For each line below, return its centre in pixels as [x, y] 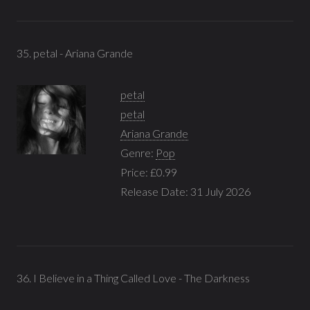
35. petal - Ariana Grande [75, 53]
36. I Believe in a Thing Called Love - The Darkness [133, 277]
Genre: [138, 152]
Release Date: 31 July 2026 [185, 191]
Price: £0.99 [149, 172]
